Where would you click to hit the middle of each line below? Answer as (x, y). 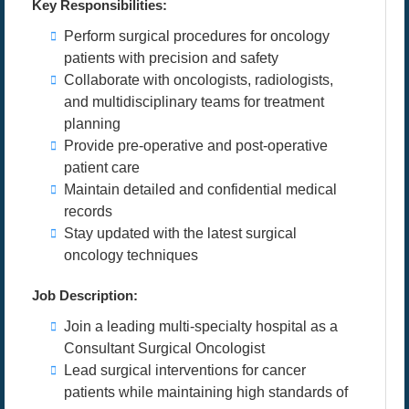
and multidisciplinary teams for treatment (194, 102)
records (88, 211)
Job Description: (85, 295)
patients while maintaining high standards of (206, 392)
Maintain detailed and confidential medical (200, 189)
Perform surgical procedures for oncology (197, 36)
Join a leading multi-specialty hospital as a (201, 326)
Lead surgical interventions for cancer (185, 370)
